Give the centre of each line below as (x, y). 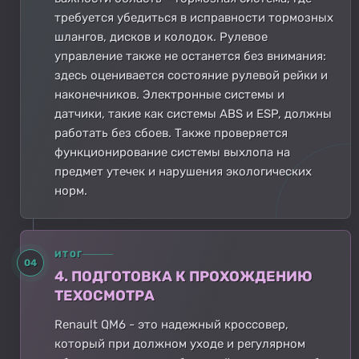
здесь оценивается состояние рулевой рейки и (191, 75)
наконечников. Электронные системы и (169, 94)
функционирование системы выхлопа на (172, 152)
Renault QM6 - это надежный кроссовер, (171, 324)
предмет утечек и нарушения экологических (183, 171)
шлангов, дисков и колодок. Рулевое (161, 36)
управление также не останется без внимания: (190, 56)
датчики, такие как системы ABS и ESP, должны (193, 113)
